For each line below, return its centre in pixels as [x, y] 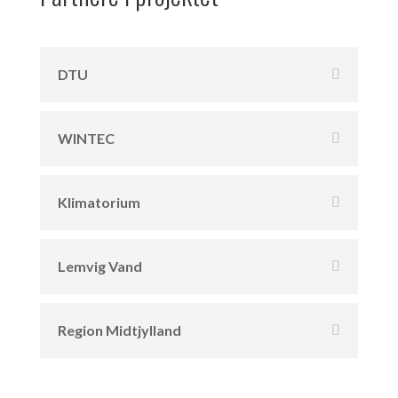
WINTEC [86, 138]
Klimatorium [99, 202]
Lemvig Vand [99, 266]
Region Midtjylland [119, 330]
